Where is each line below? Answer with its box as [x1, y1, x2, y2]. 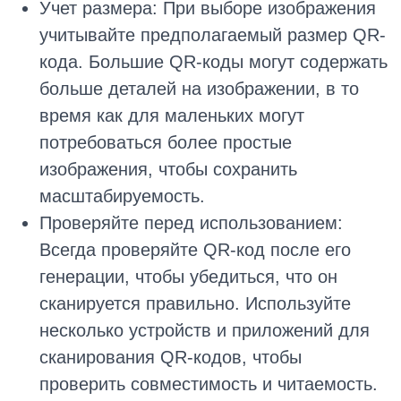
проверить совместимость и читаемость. [39, 374, 378, 395]
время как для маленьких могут [39, 106, 304, 126]
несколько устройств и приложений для [39, 320, 370, 341]
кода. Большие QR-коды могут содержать [39, 52, 388, 73]
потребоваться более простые [39, 132, 292, 153]
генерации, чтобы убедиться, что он [39, 267, 337, 287]
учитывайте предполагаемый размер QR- [39, 25, 386, 46]
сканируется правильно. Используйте [39, 294, 351, 314]
